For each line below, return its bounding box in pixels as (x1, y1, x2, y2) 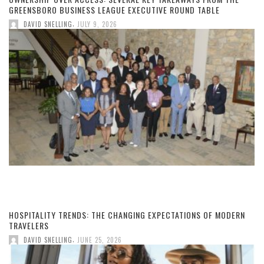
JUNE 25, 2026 (77, 235, 122, 245)
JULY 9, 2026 (77, 19, 117, 29)
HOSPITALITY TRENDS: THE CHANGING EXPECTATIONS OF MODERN (9, 209, 245, 222)
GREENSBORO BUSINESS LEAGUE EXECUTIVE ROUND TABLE (9, 4, 220, 16)
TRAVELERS (9, 219, 49, 232)
